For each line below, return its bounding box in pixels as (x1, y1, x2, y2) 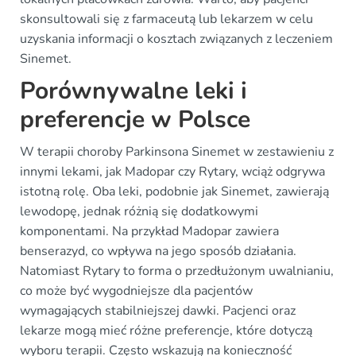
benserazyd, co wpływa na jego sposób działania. (20, 242, 296, 260)
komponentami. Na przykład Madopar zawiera (20, 222, 279, 240)
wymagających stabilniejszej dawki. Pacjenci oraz (20, 301, 296, 319)
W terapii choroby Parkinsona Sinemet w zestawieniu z (20, 142, 334, 161)
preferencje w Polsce (20, 103, 250, 136)
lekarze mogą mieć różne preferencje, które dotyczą (20, 321, 312, 339)
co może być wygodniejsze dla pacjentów (20, 281, 253, 300)
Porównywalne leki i (20, 74, 247, 107)
